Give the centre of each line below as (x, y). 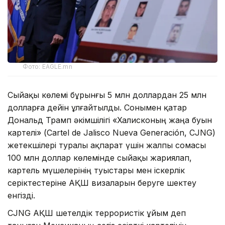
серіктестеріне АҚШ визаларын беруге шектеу (102, 183)
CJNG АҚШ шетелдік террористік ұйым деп (97, 213)
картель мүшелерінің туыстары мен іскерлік (96, 171)
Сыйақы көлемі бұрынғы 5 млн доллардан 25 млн (107, 95)
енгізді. (21, 196)
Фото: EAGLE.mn (47, 67)
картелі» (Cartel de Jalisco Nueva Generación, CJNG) (111, 133)
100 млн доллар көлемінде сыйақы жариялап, (100, 158)
